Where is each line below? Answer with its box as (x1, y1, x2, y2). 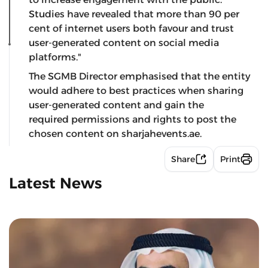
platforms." (29, 51, 89, 63)
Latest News (9, 174, 102, 193)
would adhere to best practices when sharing (29, 85, 243, 97)
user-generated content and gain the (29, 99, 204, 111)
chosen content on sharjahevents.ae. (29, 128, 202, 140)
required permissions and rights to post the (29, 114, 236, 126)
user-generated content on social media (29, 37, 219, 49)
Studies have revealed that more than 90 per (29, 8, 239, 20)
